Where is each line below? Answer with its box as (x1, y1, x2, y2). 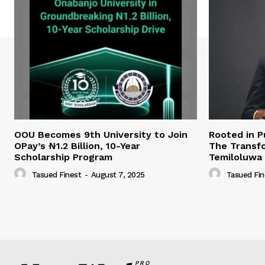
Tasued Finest (31, 170, 81, 179)
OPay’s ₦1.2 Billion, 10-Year (14, 140, 140, 152)
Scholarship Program (14, 151, 112, 163)
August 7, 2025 (91, 170, 145, 179)
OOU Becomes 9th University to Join (14, 129, 188, 141)
